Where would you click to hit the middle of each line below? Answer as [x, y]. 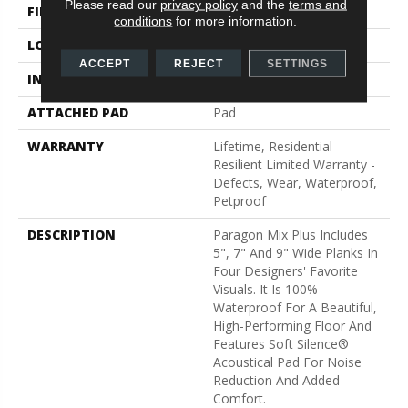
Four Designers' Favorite [286, 270]
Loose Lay [244, 78]
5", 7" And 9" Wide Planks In [296, 252]
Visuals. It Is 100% [265, 289]
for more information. [235, 20]
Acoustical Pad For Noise [287, 362]
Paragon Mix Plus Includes [291, 234]
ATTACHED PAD [78, 112]
